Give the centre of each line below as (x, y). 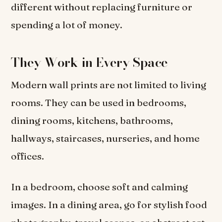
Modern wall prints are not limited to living (109, 85)
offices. (28, 156)
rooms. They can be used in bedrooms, (99, 103)
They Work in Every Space (89, 62)
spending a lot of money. (67, 25)
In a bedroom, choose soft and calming (100, 187)
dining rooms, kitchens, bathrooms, (92, 121)
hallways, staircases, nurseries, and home (106, 139)
